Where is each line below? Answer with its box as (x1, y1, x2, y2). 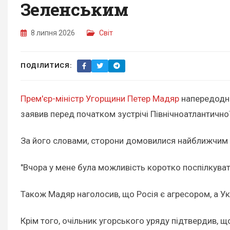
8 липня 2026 (29, 28, 76, 37)
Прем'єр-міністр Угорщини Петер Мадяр (21, 93, 179, 104)
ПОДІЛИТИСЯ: (21, 62, 72, 70)
